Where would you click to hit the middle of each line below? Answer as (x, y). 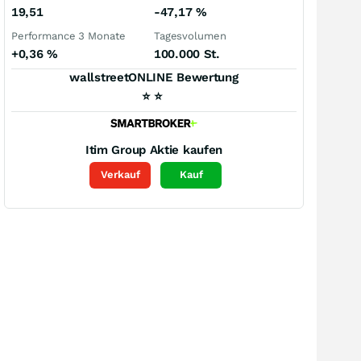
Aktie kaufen (186, 149)
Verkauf (120, 175)
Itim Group (115, 149)
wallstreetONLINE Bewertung (154, 77)
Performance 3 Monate (68, 36)
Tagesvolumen (190, 36)
